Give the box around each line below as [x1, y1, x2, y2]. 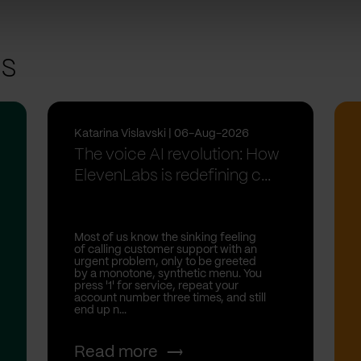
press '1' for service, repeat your [74, 280, 239, 292]
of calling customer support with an [74, 243, 258, 255]
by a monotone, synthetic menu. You [74, 268, 263, 280]
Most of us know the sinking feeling [74, 231, 257, 243]
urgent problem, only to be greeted [74, 255, 257, 268]
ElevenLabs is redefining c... [74, 168, 272, 184]
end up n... [74, 304, 127, 316]
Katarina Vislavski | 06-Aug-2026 [74, 127, 250, 139]
